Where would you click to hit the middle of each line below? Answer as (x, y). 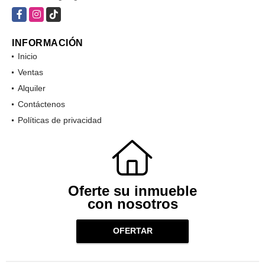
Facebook (30, 13)
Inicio (28, 56)
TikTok (58, 13)
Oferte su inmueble (132, 190)
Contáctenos (41, 104)
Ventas (30, 72)
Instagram (48, 13)
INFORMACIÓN (48, 43)
